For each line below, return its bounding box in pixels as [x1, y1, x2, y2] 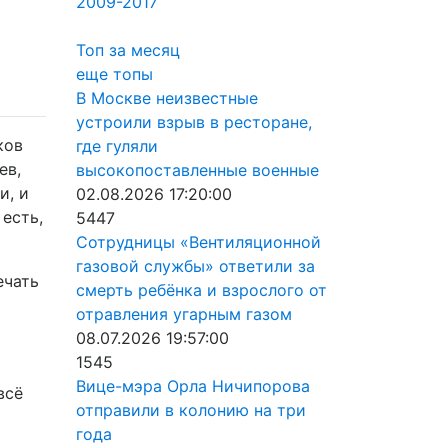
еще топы [76, 64, 153, 84]
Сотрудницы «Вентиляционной [76, 232, 321, 252]
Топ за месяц [76, 40, 180, 60]
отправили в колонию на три [76, 400, 306, 420]
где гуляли [76, 136, 158, 156]
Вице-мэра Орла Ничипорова [76, 376, 310, 396]
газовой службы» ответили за [76, 256, 315, 276]
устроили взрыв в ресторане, [76, 112, 312, 132]
